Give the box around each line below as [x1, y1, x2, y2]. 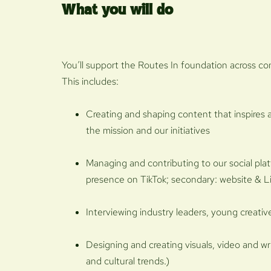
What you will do [62, 3, 173, 18]
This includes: [62, 74, 119, 88]
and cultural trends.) [86, 254, 169, 267]
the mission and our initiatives [86, 123, 210, 137]
